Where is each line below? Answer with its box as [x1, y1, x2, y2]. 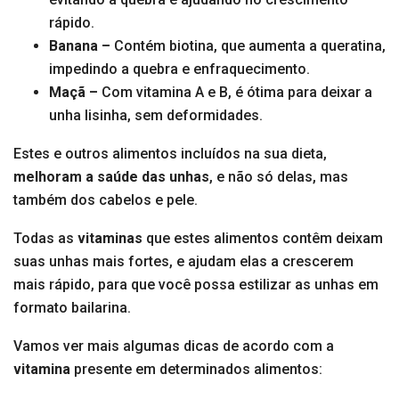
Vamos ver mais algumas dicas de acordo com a [13, 338, 334, 355]
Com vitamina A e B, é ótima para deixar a [102, 84, 372, 102]
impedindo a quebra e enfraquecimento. [49, 61, 310, 78]
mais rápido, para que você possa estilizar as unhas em [13, 276, 379, 294]
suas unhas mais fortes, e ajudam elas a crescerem [13, 253, 354, 271]
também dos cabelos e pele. [13, 191, 198, 209]
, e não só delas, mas [209, 168, 348, 186]
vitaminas [77, 230, 146, 248]
